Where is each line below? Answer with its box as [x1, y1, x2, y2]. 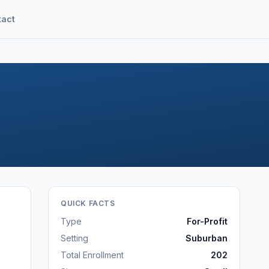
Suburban [186, 233, 228, 243]
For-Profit [187, 216, 228, 226]
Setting [61, 233, 88, 243]
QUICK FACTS [61, 199, 115, 208]
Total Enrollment [61, 250, 124, 260]
